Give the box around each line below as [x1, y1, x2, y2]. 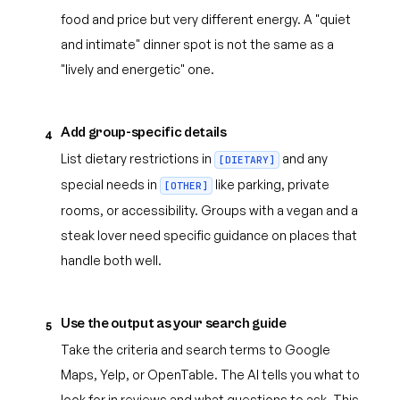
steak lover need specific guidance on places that [61, 228, 357, 243]
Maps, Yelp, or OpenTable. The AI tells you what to [61, 367, 360, 382]
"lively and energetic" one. [61, 62, 214, 77]
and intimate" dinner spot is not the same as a [61, 37, 334, 52]
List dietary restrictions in [61, 151, 214, 166]
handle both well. [61, 253, 162, 268]
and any [279, 151, 328, 166]
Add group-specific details [61, 124, 227, 140]
